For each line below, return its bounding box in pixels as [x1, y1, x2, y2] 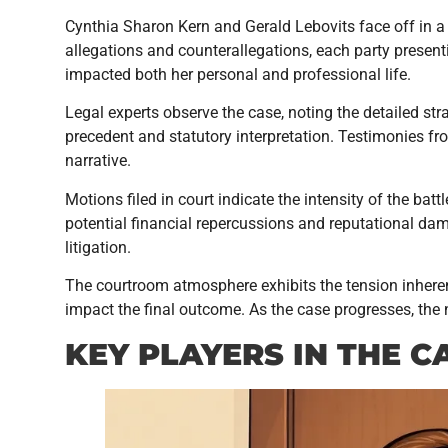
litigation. [65, 237, 131, 257]
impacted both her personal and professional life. [65, 65, 411, 85]
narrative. [65, 151, 131, 171]
